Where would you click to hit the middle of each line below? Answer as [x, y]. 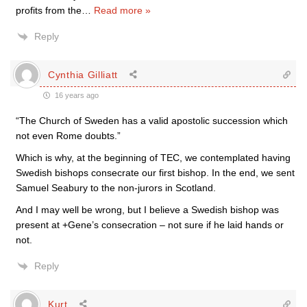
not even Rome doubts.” [68, 136]
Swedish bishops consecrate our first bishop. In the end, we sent [155, 173]
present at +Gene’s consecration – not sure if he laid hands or [150, 225]
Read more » [122, 11]
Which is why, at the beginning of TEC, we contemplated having [153, 158]
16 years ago [76, 96]
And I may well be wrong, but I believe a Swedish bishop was [147, 210]
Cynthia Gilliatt [83, 74]
